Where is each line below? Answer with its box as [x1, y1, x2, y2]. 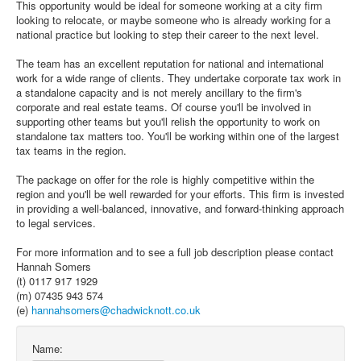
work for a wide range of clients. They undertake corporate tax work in [16, 70, 341, 85]
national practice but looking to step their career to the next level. [16, 27, 319, 42]
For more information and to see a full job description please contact [16, 244, 334, 259]
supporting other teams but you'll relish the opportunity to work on [16, 114, 320, 129]
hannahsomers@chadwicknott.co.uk [31, 302, 201, 317]
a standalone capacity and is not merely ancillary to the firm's [16, 85, 302, 100]
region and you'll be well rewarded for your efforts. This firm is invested [16, 186, 344, 201]
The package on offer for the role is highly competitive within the [16, 172, 314, 187]
